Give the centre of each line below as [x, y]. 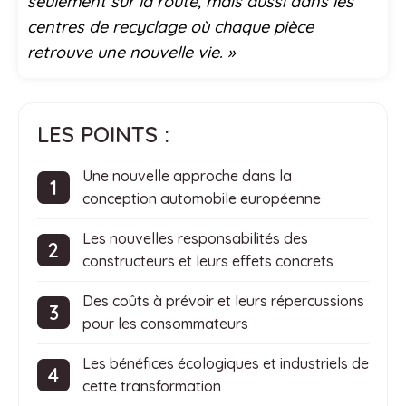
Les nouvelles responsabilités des [195, 239]
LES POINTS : [103, 135]
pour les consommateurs [165, 324]
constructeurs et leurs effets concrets [208, 261]
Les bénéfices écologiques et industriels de [226, 364]
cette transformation [152, 387]
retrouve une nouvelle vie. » [131, 53]
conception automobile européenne [202, 199]
